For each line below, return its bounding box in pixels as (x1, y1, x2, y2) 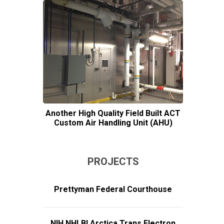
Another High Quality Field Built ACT (45, 108, 180, 118)
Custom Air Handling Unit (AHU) (53, 117, 172, 127)
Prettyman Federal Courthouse (54, 184, 172, 194)
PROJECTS (87, 155, 139, 167)
